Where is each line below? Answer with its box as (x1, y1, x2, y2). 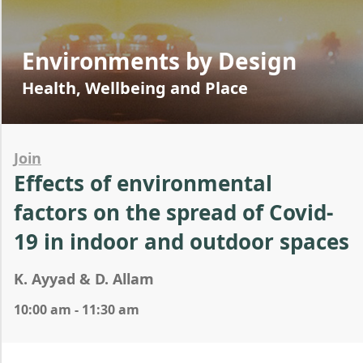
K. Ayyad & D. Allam (14, 269, 154, 288)
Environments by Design (22, 45, 297, 76)
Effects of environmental (14, 169, 272, 198)
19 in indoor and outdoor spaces (14, 227, 349, 256)
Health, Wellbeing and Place (22, 77, 248, 99)
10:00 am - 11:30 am (14, 301, 139, 318)
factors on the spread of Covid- (14, 198, 333, 227)
